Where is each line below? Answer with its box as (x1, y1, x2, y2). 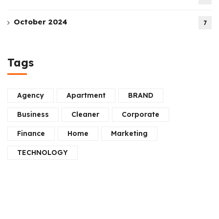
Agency (17, 90, 44, 100)
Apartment (66, 90, 106, 100)
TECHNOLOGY (17, 148, 68, 157)
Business (17, 109, 49, 119)
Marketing (111, 129, 148, 138)
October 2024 (14, 17, 67, 26)
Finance (17, 129, 45, 138)
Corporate (122, 109, 159, 119)
